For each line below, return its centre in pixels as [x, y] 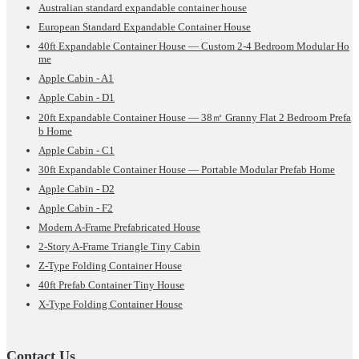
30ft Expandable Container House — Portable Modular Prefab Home [187, 170]
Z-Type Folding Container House [110, 266]
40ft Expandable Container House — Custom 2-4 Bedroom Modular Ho [194, 46]
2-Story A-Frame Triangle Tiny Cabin [119, 247]
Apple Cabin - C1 [77, 151]
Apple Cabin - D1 [77, 98]
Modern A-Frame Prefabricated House [119, 228]
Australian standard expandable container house [143, 8]
